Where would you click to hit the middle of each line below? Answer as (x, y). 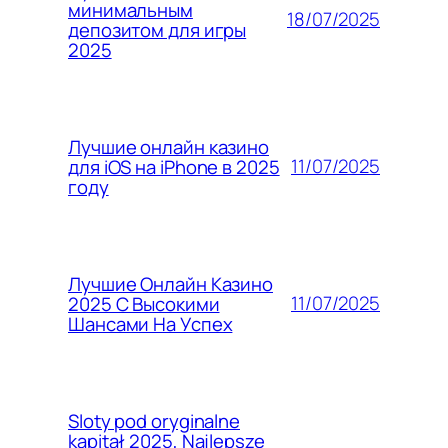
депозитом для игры (157, 29)
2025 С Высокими (144, 303)
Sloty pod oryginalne (154, 420)
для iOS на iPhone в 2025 (174, 166)
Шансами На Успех (150, 323)
